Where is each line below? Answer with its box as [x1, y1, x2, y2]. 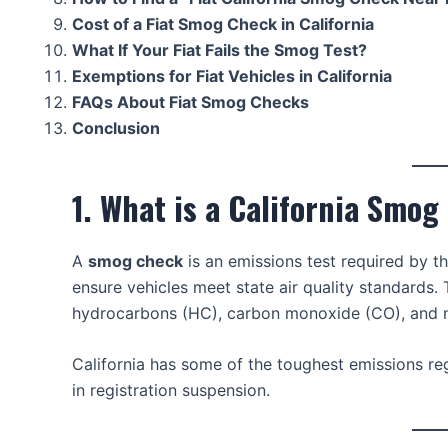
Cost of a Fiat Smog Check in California [72, 13, 374, 34]
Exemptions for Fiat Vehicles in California [72, 65, 392, 86]
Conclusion [72, 117, 160, 138]
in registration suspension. [72, 380, 270, 401]
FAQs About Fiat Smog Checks [72, 91, 309, 112]
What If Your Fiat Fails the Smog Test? [72, 39, 367, 60]
